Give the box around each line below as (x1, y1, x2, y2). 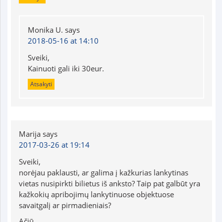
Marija (18, 128, 41, 139)
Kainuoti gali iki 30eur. (27, 63, 104, 73)
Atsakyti (30, 79, 52, 88)
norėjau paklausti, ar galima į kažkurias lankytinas (18, 167, 188, 177)
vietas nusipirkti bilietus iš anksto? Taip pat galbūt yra (18, 178, 200, 188)
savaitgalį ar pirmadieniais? (18, 200, 111, 210)
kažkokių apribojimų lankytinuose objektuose (18, 189, 174, 199)
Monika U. (27, 24, 63, 35)
